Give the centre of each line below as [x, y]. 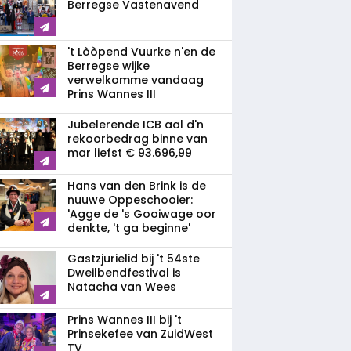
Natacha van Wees [122, 287]
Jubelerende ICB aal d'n [136, 125]
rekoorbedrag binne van [138, 139]
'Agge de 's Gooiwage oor [142, 214]
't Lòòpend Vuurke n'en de [141, 52]
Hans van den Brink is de [137, 186]
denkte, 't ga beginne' [129, 228]
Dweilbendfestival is [124, 273]
